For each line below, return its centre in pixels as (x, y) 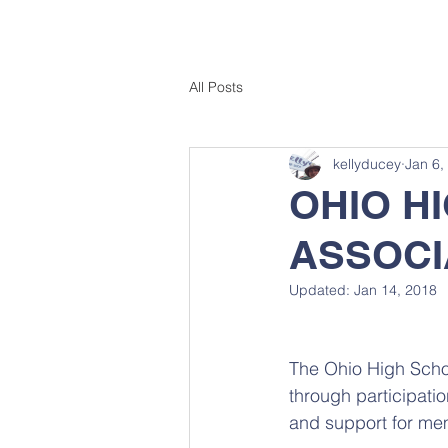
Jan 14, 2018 (395, 290)
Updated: (321, 290)
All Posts (216, 86)
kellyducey (367, 163)
